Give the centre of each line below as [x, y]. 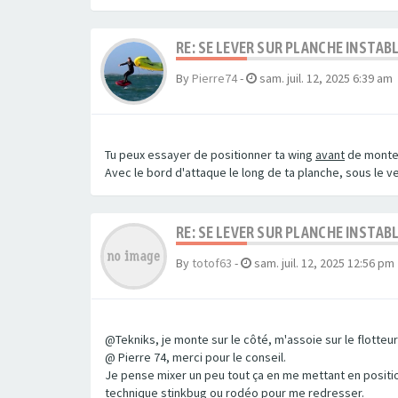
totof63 [212, 263]
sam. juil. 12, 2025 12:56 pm [324, 263]
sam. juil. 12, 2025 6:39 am [326, 78]
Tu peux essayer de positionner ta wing [210, 155]
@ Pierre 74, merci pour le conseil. [195, 357]
